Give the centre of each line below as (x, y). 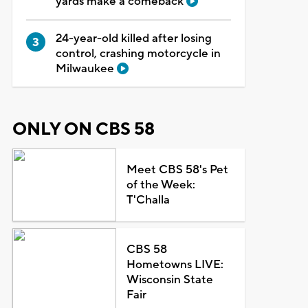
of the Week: (161, 185)
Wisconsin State (170, 279)
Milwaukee (86, 68)
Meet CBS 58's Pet (178, 169)
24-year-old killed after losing (133, 38)
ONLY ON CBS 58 (83, 129)
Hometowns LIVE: (175, 264)
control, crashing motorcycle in (138, 53)
